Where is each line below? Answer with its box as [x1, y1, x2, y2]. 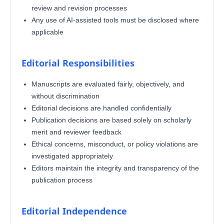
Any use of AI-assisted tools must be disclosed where [31, 15, 199, 24]
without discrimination [31, 91, 99, 100]
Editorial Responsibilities [21, 56, 134, 69]
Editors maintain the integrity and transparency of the [31, 163, 199, 172]
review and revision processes [31, 3, 127, 12]
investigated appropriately [31, 151, 113, 160]
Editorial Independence [21, 204, 127, 217]
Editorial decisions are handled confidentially [31, 103, 171, 112]
